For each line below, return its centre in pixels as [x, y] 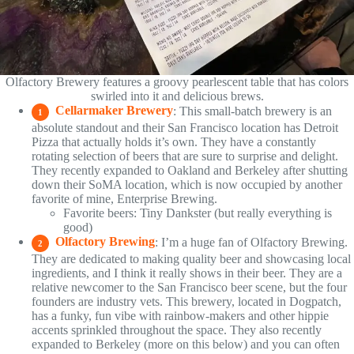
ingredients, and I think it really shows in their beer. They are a [187, 273]
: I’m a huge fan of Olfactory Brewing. [251, 242]
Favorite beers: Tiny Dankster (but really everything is [198, 213]
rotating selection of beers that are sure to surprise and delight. [185, 156]
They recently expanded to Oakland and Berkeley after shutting [190, 170]
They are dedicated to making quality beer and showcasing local [191, 258]
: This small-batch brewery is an [252, 111]
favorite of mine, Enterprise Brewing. [124, 198]
